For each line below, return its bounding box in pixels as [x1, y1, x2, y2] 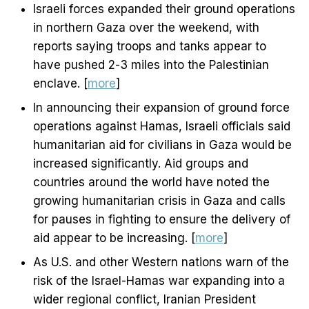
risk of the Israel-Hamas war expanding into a [33, 274, 285, 288]
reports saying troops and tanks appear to [33, 39, 266, 54]
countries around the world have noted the [33, 175, 270, 190]
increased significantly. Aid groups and [33, 157, 248, 171]
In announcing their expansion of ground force [33, 101, 290, 115]
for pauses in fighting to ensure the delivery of [33, 212, 290, 227]
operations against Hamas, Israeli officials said [33, 119, 290, 134]
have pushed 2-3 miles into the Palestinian [33, 58, 269, 72]
